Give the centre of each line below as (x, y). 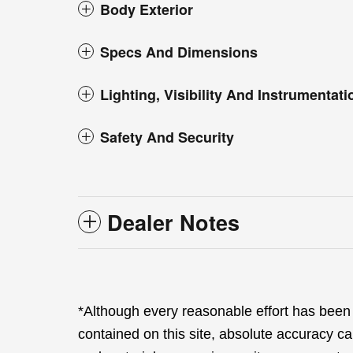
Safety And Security (167, 137)
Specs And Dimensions (179, 52)
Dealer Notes (173, 223)
